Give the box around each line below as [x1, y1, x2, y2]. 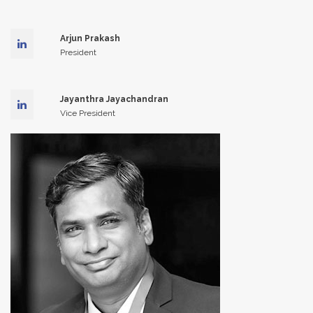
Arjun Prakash [59, 34, 120, 43]
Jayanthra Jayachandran [59, 94, 168, 104]
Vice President [59, 108, 115, 118]
